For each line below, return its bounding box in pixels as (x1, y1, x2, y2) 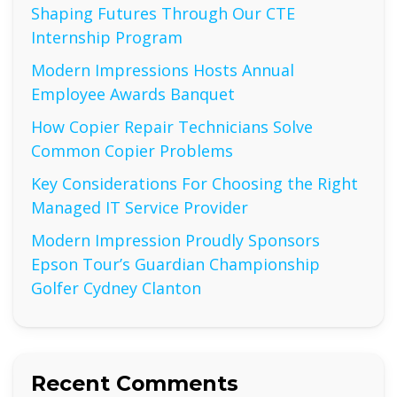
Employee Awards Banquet (31, 83, 235, 105)
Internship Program (31, 27, 183, 48)
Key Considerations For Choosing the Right (31, 173, 358, 194)
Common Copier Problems (31, 140, 233, 161)
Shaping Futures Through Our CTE (31, 3, 295, 24)
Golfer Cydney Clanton (31, 277, 201, 299)
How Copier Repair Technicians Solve (31, 116, 313, 137)
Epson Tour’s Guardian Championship (31, 253, 320, 275)
